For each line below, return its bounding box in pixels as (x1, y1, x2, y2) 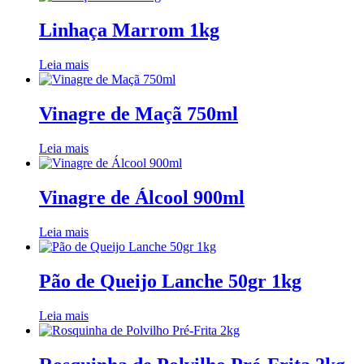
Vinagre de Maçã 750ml (39, 103, 238, 125)
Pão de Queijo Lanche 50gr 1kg (39, 270, 301, 292)
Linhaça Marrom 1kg (39, 19, 219, 41)
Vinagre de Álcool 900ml (39, 186, 245, 208)
